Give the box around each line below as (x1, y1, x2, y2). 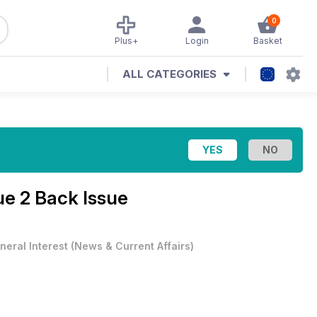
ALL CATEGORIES (122, 67, 217, 81)
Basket (253, 35, 282, 46)
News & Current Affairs (74, 240, 190, 252)
